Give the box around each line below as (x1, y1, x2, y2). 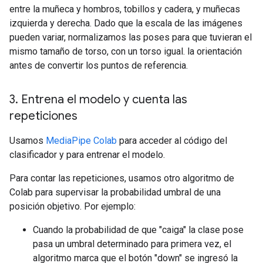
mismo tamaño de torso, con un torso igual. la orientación (9, 46, 242, 58)
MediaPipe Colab (46, 135, 117, 147)
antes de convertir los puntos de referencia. (9, 60, 188, 72)
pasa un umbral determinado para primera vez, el (33, 238, 231, 250)
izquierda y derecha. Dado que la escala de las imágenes (9, 18, 242, 29)
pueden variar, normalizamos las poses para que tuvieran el (9, 32, 252, 43)
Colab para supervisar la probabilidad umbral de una (9, 187, 221, 198)
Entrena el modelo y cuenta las (18, 92, 187, 107)
